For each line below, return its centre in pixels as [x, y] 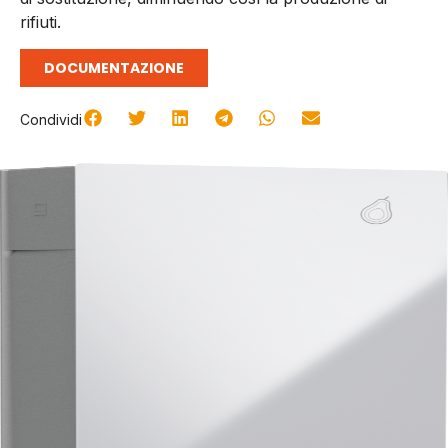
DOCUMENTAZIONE [114, 67]
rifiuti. [40, 22]
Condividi [51, 119]
